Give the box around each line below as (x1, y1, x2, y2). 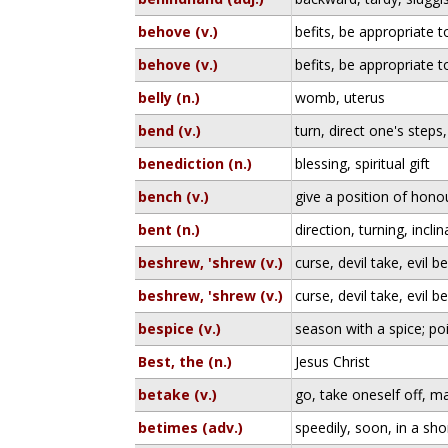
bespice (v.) (138, 319, 222, 338)
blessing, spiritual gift (295, 154, 431, 173)
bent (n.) (138, 220, 201, 239)
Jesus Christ (295, 352, 371, 371)
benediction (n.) (138, 154, 253, 173)
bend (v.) (138, 121, 202, 140)
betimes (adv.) (138, 418, 244, 437)
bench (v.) (138, 187, 210, 206)
